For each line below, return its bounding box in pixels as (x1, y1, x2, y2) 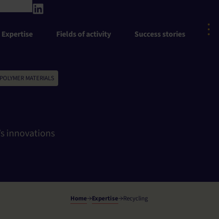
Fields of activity (56, 29, 111, 40)
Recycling (123, 194, 149, 203)
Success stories (134, 29, 185, 40)
